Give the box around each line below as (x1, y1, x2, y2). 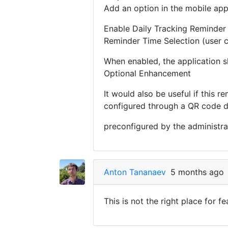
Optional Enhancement (104, 68, 191, 78)
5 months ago (170, 167, 224, 177)
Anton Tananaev (104, 167, 166, 177)
